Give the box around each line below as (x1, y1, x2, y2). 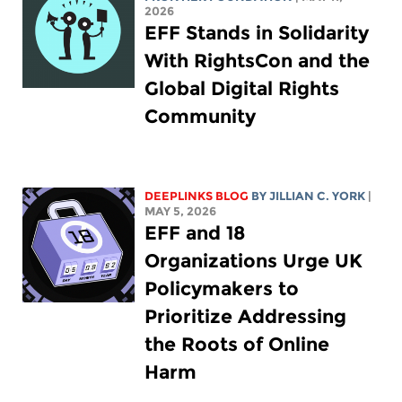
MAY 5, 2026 (144, 205, 217, 219)
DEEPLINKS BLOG (144, 189, 249, 204)
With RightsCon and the (144, 49, 371, 73)
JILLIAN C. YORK (269, 189, 366, 204)
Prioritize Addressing (144, 305, 347, 328)
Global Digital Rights (144, 77, 340, 100)
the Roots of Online (144, 333, 330, 356)
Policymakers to (144, 277, 300, 301)
